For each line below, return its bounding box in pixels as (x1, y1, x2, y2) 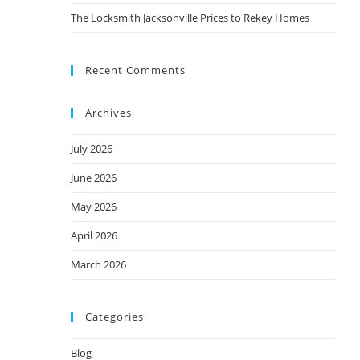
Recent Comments (85, 63, 186, 78)
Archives (85, 105, 133, 121)
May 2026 (71, 199, 117, 215)
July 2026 (71, 141, 113, 157)
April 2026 (71, 228, 118, 243)
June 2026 (71, 170, 117, 186)
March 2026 (71, 257, 127, 272)
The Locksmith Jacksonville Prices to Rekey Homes (71, 10, 310, 26)
